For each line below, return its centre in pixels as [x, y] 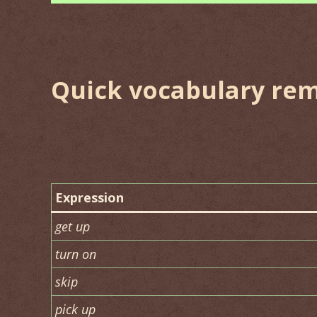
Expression [90, 197]
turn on [76, 254]
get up [73, 226]
